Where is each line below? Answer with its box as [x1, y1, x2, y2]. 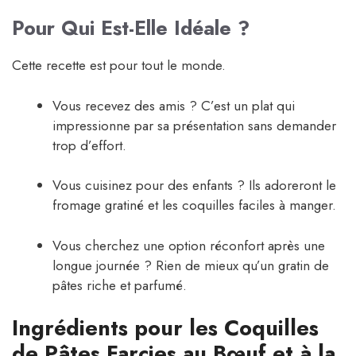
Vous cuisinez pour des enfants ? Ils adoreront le [52, 176, 336, 195]
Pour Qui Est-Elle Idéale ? [12, 14, 250, 43]
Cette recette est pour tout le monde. [12, 56, 226, 75]
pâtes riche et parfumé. [52, 275, 187, 295]
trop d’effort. [52, 135, 126, 155]
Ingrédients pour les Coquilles [12, 312, 319, 344]
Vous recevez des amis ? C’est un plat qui [52, 95, 295, 115]
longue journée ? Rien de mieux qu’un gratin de [52, 255, 329, 275]
